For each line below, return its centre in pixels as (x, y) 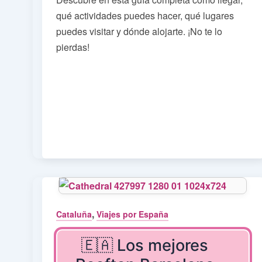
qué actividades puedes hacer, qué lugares (145, 16)
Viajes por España (132, 214)
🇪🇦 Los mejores (145, 246)
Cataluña (74, 214)
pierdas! (73, 47)
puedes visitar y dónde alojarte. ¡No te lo (139, 32)
